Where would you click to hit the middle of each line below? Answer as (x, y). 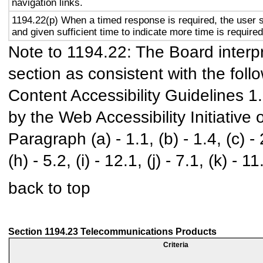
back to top (49, 188)
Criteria (176, 245)
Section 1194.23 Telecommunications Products (112, 232)
